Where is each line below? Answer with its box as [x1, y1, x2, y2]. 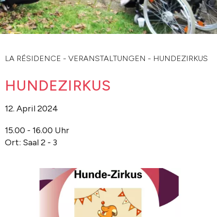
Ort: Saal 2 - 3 [5, 137, 57, 148]
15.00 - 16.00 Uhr [5, 125, 69, 136]
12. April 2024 [5, 103, 58, 114]
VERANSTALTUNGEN [68, 54, 146, 63]
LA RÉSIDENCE [5, 54, 61, 63]
